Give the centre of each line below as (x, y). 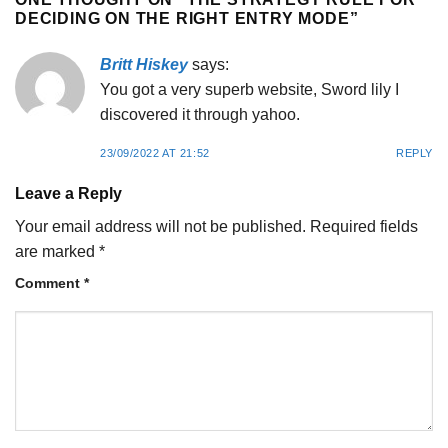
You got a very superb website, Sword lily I (249, 89)
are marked (57, 252)
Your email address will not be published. (160, 227)
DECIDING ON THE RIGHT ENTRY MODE (182, 18)
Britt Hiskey (144, 64)
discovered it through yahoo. (200, 114)
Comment (49, 283)
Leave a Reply (70, 194)
